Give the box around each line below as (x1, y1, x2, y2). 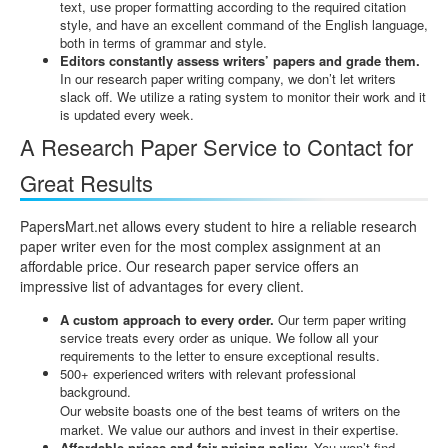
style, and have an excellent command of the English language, (60, 14, 428, 34)
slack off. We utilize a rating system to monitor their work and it (60, 86, 426, 106)
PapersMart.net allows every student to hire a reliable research (20, 215, 417, 236)
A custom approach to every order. (60, 309, 274, 329)
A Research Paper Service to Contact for (20, 130, 413, 162)
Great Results (20, 166, 153, 198)
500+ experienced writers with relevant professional (60, 363, 356, 383)
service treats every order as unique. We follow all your (60, 327, 378, 347)
